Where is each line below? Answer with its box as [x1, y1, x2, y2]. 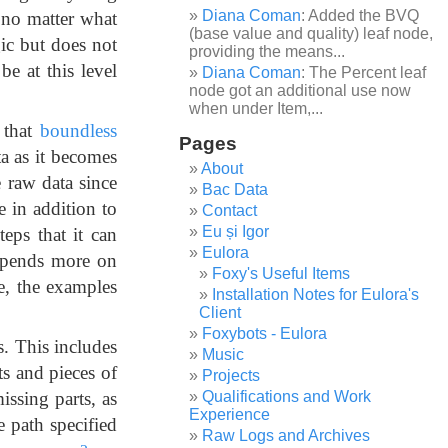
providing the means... [189, 43, 346, 60]
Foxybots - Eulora [202, 325, 328, 342]
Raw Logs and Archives [202, 427, 371, 444]
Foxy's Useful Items [212, 265, 351, 282]
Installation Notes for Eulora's [212, 286, 420, 303]
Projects [202, 367, 261, 384]
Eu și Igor [202, 223, 270, 240]
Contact [202, 202, 258, 219]
